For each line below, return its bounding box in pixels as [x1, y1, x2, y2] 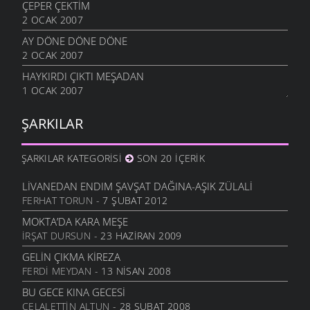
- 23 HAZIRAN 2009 [90, 229, 182, 243]
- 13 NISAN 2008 [91, 264, 171, 278]
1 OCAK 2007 [22, 84, 83, 98]
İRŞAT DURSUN [22, 229, 91, 243]
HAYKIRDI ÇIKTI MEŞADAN [22, 69, 144, 84]
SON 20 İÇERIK [133, 152, 206, 165]
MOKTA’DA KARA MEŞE [22, 215, 128, 229]
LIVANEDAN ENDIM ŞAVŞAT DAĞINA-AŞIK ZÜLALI [22, 179, 253, 194]
